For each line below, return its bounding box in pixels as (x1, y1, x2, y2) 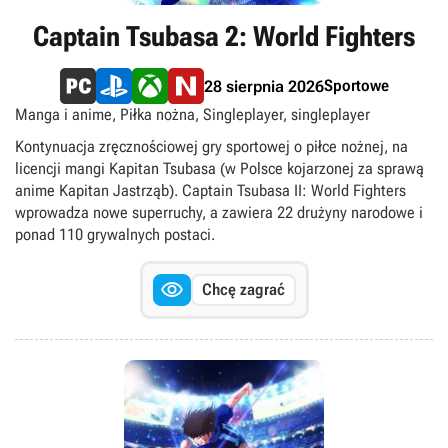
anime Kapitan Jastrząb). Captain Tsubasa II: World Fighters (15, 181, 406, 200)
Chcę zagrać (201, 280, 285, 299)
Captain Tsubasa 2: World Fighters (33, 20, 415, 53)
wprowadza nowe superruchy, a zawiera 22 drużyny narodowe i (15, 203, 423, 222)
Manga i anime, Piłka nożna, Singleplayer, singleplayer (15, 105, 370, 124)
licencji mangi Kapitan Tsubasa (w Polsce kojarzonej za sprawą (15, 159, 424, 178)
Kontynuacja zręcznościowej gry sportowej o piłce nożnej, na (15, 137, 408, 156)
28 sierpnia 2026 (203, 76, 324, 96)
